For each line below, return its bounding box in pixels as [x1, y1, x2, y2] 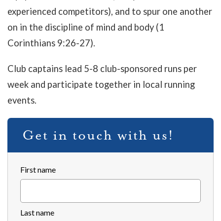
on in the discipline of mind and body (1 [7, 22, 164, 33]
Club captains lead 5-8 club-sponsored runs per [7, 63, 197, 74]
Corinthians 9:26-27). [7, 37, 95, 49]
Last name [20, 208, 54, 218]
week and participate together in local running [7, 79, 195, 90]
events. [7, 95, 37, 106]
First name [20, 165, 56, 175]
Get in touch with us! [22, 126, 174, 145]
